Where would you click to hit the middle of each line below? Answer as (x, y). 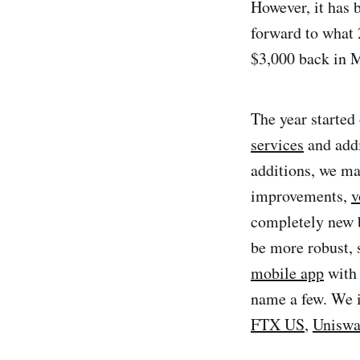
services (277, 144)
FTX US (278, 324)
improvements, (301, 195)
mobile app (287, 272)
